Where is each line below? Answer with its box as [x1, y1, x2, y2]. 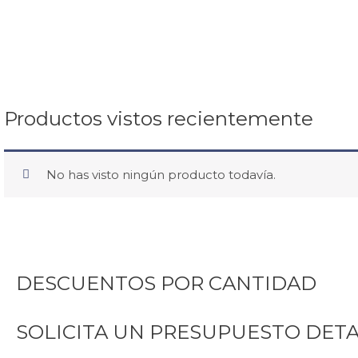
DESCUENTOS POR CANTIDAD [16, 270, 316, 295]
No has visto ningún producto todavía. [46, 166, 276, 182]
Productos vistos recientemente [4, 105, 313, 130]
